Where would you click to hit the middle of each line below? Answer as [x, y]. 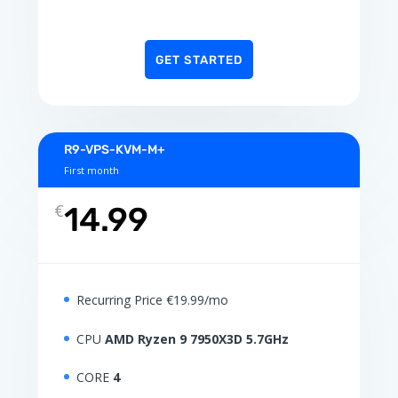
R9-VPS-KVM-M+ [114, 150]
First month [91, 171]
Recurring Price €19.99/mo [152, 300]
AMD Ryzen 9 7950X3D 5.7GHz [196, 338]
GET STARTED [199, 60]
